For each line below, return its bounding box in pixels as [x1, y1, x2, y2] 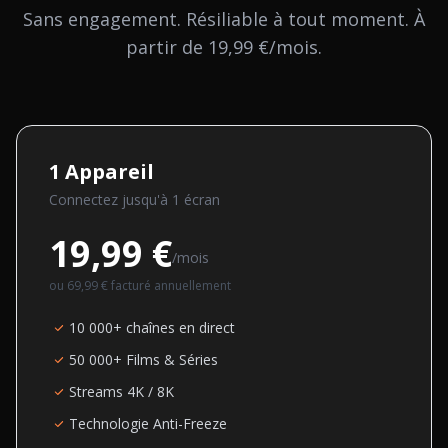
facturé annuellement [108, 277, 231, 294]
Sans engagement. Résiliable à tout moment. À [23, 7, 425, 31]
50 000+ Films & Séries [69, 350, 218, 369]
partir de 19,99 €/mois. [126, 35, 322, 59]
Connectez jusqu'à [49, 190, 172, 209]
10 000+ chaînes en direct [69, 318, 235, 337]
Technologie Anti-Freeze [69, 414, 227, 433]
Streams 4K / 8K [69, 382, 174, 401]
